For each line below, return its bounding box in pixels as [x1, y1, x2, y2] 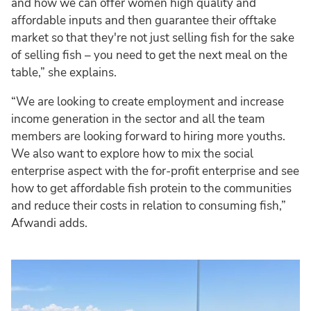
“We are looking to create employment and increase [11, 93, 284, 110]
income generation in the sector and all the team [11, 110, 265, 127]
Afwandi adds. [11, 215, 87, 231]
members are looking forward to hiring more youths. [11, 128, 285, 144]
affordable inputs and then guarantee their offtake [11, 12, 276, 28]
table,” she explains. [11, 64, 117, 81]
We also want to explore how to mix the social [11, 145, 253, 162]
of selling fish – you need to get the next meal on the [11, 47, 287, 63]
